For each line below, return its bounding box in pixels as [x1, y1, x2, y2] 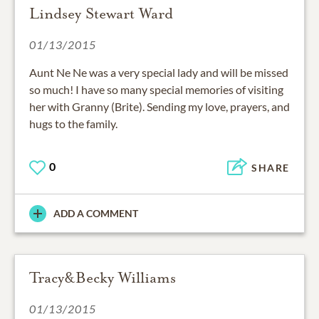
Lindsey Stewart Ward [29, 4, 173, 23]
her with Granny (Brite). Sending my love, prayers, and [29, 99, 290, 113]
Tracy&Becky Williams [29, 268, 176, 288]
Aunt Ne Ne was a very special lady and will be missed [29, 65, 288, 79]
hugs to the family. [29, 116, 117, 130]
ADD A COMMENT [53, 207, 138, 220]
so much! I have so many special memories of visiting [29, 82, 283, 96]
